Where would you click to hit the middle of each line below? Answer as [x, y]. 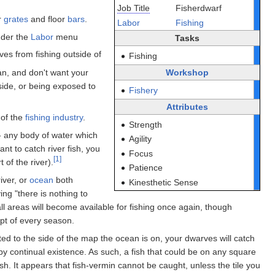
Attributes [187, 107]
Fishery [144, 90]
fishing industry [54, 117]
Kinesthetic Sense [164, 182]
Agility [141, 139]
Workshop [187, 72]
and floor [48, 19]
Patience [146, 168]
